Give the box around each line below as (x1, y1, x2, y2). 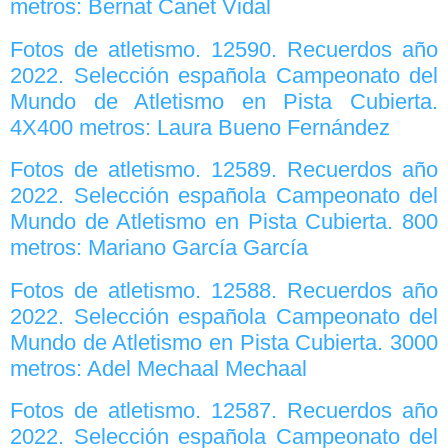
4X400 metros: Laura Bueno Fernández (10, 114, 390, 140)
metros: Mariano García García (10, 235, 308, 261)
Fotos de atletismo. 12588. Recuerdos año (10, 277, 438, 303)
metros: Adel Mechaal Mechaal (10, 355, 307, 381)
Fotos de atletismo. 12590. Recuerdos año (10, 36, 438, 62)
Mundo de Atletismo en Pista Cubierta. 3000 (10, 329, 438, 355)
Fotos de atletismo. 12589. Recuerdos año (10, 157, 438, 183)
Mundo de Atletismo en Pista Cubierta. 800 (10, 209, 438, 235)
